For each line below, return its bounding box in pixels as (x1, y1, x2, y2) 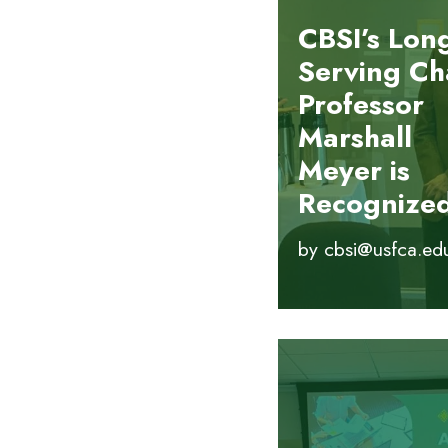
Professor (297, 84, 424, 126)
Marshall (297, 117, 412, 159)
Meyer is (297, 150, 410, 192)
